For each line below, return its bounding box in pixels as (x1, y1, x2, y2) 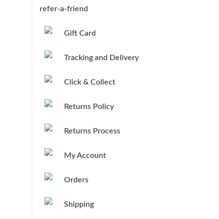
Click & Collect (64, 78, 115, 86)
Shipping (64, 200, 94, 208)
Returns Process (64, 127, 120, 135)
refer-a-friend (40, 5, 88, 13)
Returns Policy (64, 103, 114, 110)
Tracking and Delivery (64, 54, 139, 62)
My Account (64, 152, 106, 159)
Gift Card (64, 29, 96, 37)
